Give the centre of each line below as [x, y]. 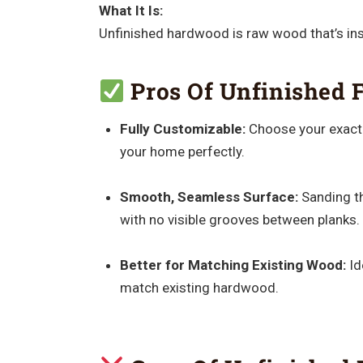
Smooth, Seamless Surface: [209, 197]
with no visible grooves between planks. [239, 220]
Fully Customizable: [182, 129]
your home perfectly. [182, 152]
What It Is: [131, 11]
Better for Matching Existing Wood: [233, 265]
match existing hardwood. [199, 288]
